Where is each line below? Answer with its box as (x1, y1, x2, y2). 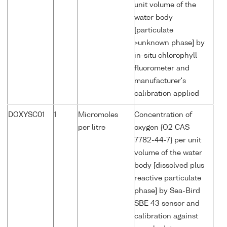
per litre (78, 124, 105, 132)
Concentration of (134, 111, 192, 119)
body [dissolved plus (134, 162, 204, 170)
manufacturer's (134, 78, 186, 85)
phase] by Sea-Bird (134, 187, 200, 195)
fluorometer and (134, 65, 190, 72)
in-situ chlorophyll (134, 52, 197, 60)
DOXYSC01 (8, 111, 45, 119)
